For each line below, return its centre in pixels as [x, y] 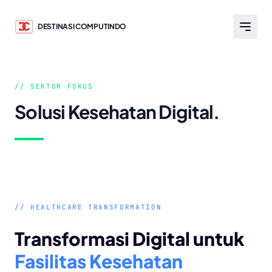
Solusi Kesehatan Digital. [117, 112]
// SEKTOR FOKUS [54, 86]
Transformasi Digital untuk [130, 239]
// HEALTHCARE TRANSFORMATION [88, 207]
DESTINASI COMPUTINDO [82, 26]
